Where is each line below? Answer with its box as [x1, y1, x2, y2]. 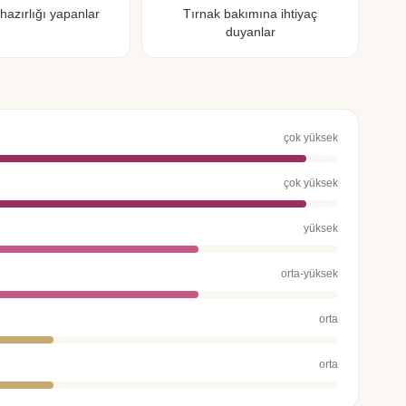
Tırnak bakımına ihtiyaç [183, 6, 317, 22]
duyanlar [225, 24, 275, 40]
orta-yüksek [281, 267, 338, 281]
